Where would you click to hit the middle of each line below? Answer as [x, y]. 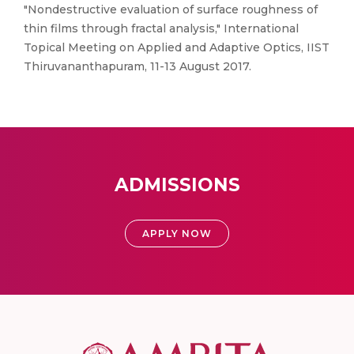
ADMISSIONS [177, 185]
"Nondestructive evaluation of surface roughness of [171, 9]
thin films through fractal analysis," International [161, 28]
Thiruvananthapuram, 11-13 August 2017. [137, 66]
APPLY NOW [177, 233]
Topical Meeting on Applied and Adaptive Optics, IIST [177, 47]
